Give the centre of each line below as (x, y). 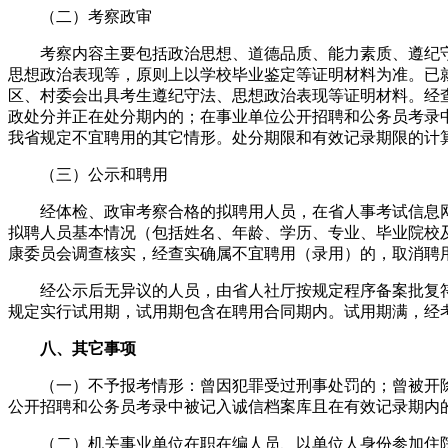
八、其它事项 (88, 348)
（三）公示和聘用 (88, 174)
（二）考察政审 (80, 16)
